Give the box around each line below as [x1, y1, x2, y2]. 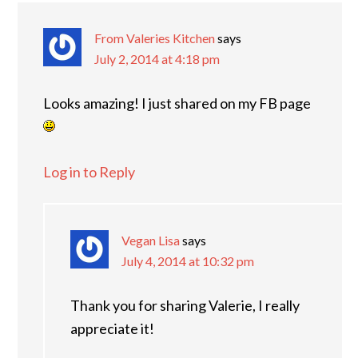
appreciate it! [70, 319, 154, 337]
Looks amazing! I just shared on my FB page [43, 93, 311, 112]
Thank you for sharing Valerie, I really [70, 296, 300, 314]
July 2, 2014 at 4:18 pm [94, 50, 220, 66]
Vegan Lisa [121, 232, 180, 248]
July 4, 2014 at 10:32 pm [121, 253, 254, 268]
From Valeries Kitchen [94, 30, 215, 46]
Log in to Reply [43, 162, 135, 181]
